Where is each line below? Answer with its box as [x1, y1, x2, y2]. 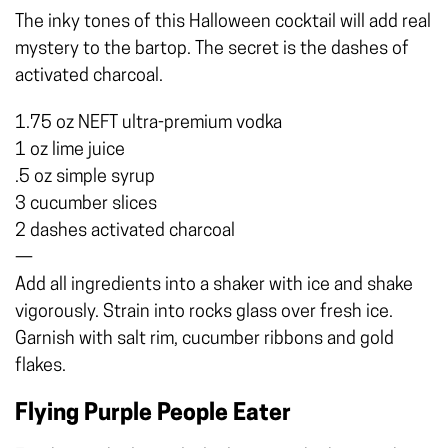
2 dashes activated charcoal [15, 221, 235, 241]
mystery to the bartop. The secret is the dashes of [15, 39, 409, 59]
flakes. [15, 356, 66, 376]
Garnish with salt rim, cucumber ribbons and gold [15, 329, 394, 349]
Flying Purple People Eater [15, 402, 291, 426]
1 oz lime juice [15, 140, 125, 160]
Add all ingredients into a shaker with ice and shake [15, 275, 413, 295]
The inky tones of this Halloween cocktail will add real [15, 12, 431, 32]
